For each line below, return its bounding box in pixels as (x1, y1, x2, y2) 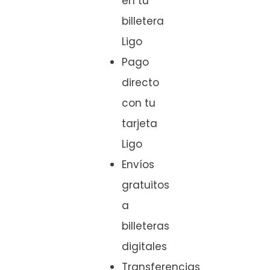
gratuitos (122, 178, 169, 193)
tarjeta (122, 116, 157, 131)
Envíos (122, 157, 154, 172)
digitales (122, 239, 167, 254)
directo (122, 75, 159, 90)
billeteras (122, 219, 169, 234)
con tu (122, 96, 155, 111)
